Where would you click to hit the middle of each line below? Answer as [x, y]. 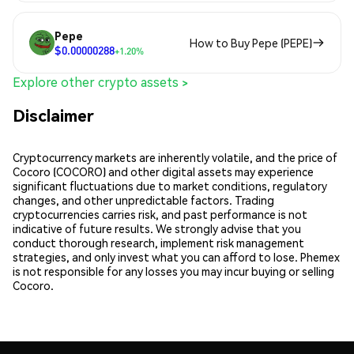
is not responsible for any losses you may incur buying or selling [173, 271]
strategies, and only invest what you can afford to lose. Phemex [176, 257]
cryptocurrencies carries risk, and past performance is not [160, 215]
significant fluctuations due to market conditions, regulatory [170, 186]
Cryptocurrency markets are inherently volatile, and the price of [175, 158]
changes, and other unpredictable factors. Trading [143, 200]
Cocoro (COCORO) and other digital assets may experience [163, 172]
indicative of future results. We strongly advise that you [157, 229]
